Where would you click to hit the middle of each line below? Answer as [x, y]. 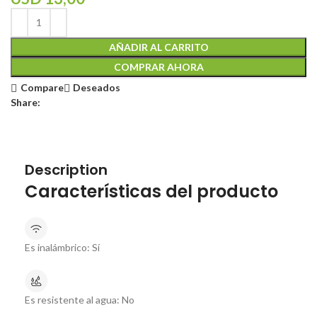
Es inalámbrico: [57, 247]
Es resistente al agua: [72, 299]
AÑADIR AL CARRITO [158, 47]
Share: [26, 102]
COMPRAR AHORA [158, 67]
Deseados [97, 88]
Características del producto [151, 191]
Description [66, 169]
